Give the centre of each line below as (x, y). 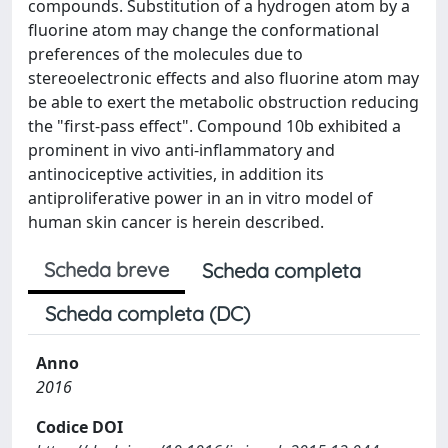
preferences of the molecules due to (165, 54)
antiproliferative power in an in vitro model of (200, 198)
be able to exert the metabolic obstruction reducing (223, 102)
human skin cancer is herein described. (176, 222)
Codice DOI (79, 427)
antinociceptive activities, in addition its (176, 174)
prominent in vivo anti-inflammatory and (181, 150)
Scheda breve (106, 269)
